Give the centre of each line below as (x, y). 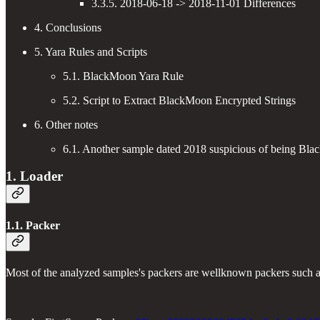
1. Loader (34, 176)
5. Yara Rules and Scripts (91, 51)
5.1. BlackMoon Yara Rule (123, 76)
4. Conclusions (68, 27)
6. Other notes (66, 124)
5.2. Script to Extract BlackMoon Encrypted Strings (179, 100)
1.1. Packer (33, 225)
